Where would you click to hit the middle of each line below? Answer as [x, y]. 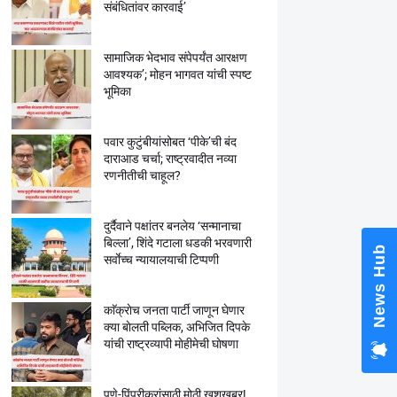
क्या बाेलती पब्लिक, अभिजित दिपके [176, 327]
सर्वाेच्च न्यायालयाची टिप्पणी [161, 260]
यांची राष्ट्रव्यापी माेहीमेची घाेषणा [171, 344]
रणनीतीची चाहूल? [142, 175]
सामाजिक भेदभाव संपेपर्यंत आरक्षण [175, 58]
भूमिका [117, 91]
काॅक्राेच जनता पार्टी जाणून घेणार [174, 310]
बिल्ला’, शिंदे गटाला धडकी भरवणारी [177, 243]
